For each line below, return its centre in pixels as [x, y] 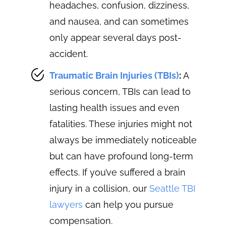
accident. [69, 53]
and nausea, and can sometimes [119, 21]
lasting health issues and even [115, 107]
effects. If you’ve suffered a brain [118, 172]
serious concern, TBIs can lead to [120, 91]
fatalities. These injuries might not [121, 124]
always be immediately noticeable [123, 140]
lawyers [66, 204]
